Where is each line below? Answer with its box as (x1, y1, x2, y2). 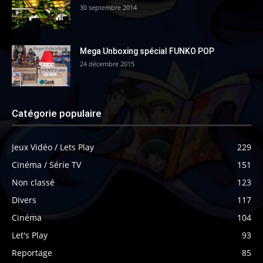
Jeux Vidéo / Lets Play (12, 141, 94, 153)
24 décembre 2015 (80, 59, 134, 68)
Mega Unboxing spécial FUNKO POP (80, 46, 214, 56)
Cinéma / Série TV (12, 159, 81, 170)
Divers (12, 194, 36, 205)
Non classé (12, 177, 55, 188)
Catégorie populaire (12, 107, 102, 119)
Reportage (12, 247, 52, 258)
